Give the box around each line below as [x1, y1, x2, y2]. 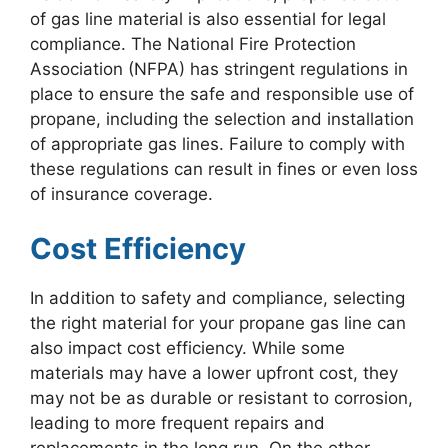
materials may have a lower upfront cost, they [30, 363, 398, 384]
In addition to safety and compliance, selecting [30, 288, 405, 309]
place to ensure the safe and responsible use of [30, 83, 414, 104]
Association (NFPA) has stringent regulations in [30, 58, 408, 79]
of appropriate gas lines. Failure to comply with [30, 133, 405, 154]
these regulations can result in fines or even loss [30, 158, 418, 179]
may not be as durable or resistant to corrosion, [30, 388, 413, 409]
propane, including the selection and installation [30, 108, 414, 129]
